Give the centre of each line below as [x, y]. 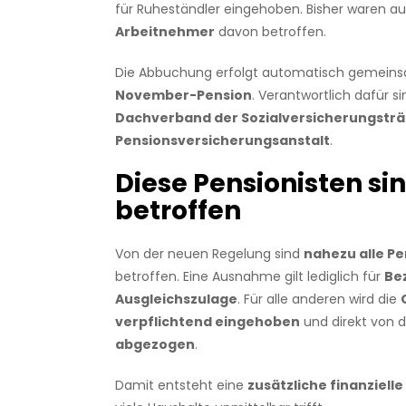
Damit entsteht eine [181, 386]
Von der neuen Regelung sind [209, 254]
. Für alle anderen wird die [319, 300]
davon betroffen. [270, 32]
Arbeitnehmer [164, 32]
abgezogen [155, 345]
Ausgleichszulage [176, 300]
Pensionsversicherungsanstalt [222, 141]
